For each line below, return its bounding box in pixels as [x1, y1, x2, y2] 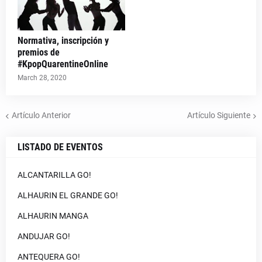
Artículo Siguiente [187, 111, 250, 120]
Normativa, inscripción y [18, 35, 109, 46]
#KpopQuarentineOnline [18, 58, 108, 70]
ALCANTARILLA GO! [18, 170, 91, 180]
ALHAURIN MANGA [18, 211, 88, 220]
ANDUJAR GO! [18, 231, 70, 241]
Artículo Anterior [12, 111, 71, 120]
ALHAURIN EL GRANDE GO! [18, 190, 118, 200]
